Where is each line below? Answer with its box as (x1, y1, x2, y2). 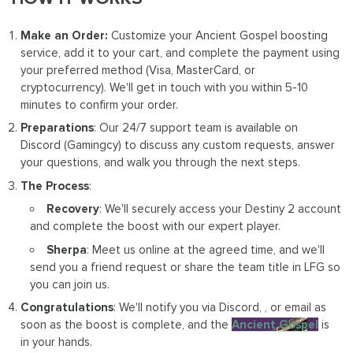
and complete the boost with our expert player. (29, 219, 281, 234)
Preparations (20, 121, 95, 136)
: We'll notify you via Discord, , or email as (113, 300, 327, 315)
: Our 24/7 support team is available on (94, 121, 299, 136)
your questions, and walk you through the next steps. (20, 155, 301, 170)
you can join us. (29, 277, 110, 292)
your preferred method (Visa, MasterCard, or (20, 62, 256, 77)
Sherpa (46, 242, 87, 257)
